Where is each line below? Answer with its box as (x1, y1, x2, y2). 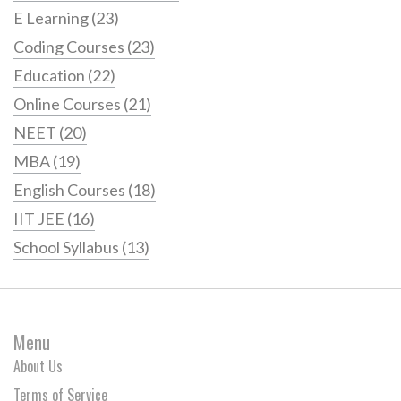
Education (13, 65, 88, 86)
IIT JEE (13, 209, 67, 229)
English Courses (13, 180, 128, 200)
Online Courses (13, 94, 124, 115)
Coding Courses (13, 37, 127, 57)
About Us (13, 355, 63, 378)
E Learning (13, 8, 91, 29)
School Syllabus (13, 237, 122, 258)
